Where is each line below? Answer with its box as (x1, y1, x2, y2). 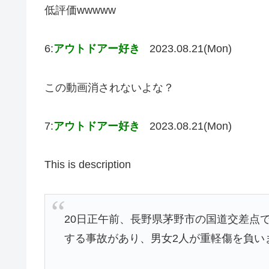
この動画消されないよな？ (44, 81, 174, 94)
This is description (44, 159, 131, 171)
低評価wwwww (44, 4, 116, 16)
